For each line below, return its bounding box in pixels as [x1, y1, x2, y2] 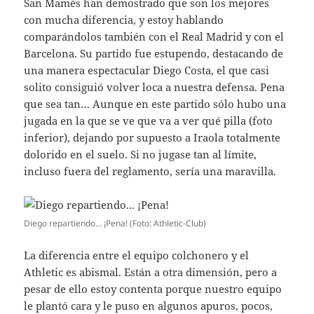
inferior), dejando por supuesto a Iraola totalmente [24, 130, 281, 144]
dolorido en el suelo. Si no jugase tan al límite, [24, 146, 257, 161]
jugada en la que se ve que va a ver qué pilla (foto [24, 113, 273, 128]
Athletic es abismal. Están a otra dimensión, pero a [24, 264, 278, 279]
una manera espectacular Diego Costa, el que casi [24, 62, 270, 77]
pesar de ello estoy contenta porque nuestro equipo [24, 281, 282, 296]
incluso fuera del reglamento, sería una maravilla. [24, 163, 277, 178]
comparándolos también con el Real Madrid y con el [24, 29, 285, 43]
